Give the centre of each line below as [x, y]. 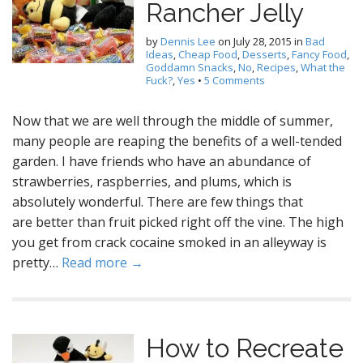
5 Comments [235, 80]
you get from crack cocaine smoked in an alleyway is [169, 242]
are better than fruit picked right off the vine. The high [178, 222]
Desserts [265, 54]
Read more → [102, 263]
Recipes [276, 67]
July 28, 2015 [263, 41]
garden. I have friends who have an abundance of [162, 161]
